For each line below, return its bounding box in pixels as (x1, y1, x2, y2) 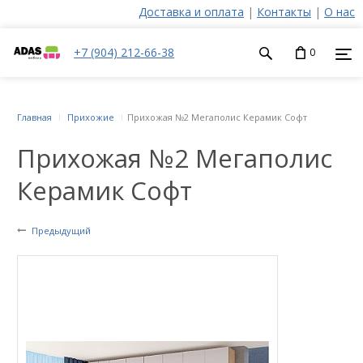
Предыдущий (32, 224, 91, 237)
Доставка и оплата (139, 4, 244, 19)
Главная (17, 111, 52, 123)
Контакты (257, 4, 311, 19)
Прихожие (67, 111, 114, 123)
